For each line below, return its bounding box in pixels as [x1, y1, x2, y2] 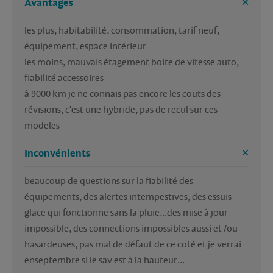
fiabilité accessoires [24, 72, 104, 85]
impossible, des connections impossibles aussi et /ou [24, 222, 238, 235]
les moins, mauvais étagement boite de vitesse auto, [24, 56, 239, 69]
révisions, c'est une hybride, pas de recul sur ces [24, 104, 218, 116]
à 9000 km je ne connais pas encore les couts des [24, 88, 221, 101]
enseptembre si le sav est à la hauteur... [24, 254, 185, 267]
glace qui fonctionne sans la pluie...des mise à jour [24, 207, 228, 219]
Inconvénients [24, 147, 90, 160]
